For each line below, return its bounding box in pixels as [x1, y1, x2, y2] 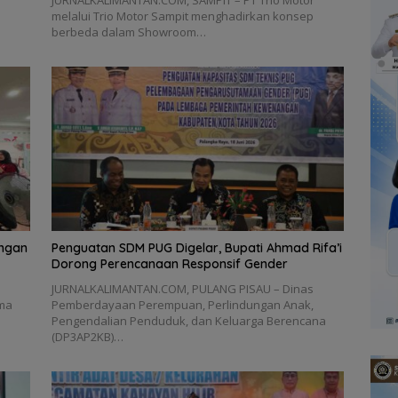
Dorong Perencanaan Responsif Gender [51, 256, 288, 273]
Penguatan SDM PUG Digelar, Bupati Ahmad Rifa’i [51, 240, 342, 257]
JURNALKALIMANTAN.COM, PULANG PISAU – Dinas [51, 281, 314, 298]
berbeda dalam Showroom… [51, 24, 206, 41]
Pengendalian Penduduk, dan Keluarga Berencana [51, 313, 326, 330]
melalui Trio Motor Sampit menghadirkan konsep [51, 8, 314, 25]
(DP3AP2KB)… [51, 329, 123, 346]
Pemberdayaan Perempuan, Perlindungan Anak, [51, 297, 314, 314]
